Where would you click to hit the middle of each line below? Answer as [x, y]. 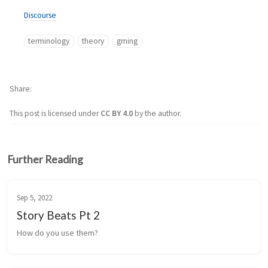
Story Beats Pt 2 [58, 215]
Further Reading [45, 159]
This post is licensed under [55, 113]
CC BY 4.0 [118, 113]
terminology [49, 41]
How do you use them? [57, 232]
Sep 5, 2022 [34, 197]
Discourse [40, 15]
